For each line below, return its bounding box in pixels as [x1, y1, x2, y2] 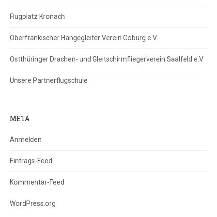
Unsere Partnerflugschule [10, 76, 88, 84]
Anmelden [10, 135, 42, 143]
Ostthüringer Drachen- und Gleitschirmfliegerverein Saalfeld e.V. [10, 55, 204, 63]
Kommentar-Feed [10, 178, 64, 186]
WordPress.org [10, 199, 56, 207]
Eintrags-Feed [10, 156, 52, 165]
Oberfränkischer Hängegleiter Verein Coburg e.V [10, 33, 157, 42]
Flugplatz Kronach [10, 12, 65, 20]
